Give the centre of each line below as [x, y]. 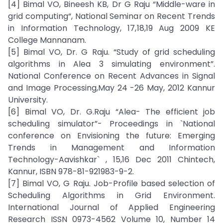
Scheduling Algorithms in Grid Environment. [111, 195]
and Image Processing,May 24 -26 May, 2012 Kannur [111, 88]
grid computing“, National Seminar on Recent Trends [111, 16]
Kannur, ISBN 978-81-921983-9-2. [71, 171]
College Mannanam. [47, 40]
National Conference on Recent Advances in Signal [111, 76]
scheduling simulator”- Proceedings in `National [111, 124]
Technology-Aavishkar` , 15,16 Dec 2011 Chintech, [111, 160]
